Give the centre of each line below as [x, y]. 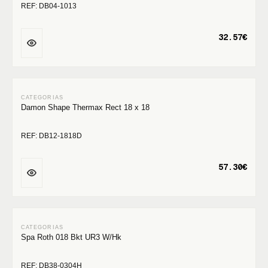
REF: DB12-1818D [51, 136]
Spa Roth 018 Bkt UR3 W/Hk [71, 237]
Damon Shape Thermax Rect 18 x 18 [85, 107]
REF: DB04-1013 [49, 6]
